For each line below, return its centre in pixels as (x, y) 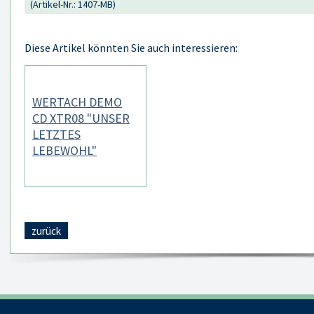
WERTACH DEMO (77, 102)
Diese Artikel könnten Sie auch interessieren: (131, 48)
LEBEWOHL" (64, 150)
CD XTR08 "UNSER (81, 118)
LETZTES (56, 134)
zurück (46, 231)
